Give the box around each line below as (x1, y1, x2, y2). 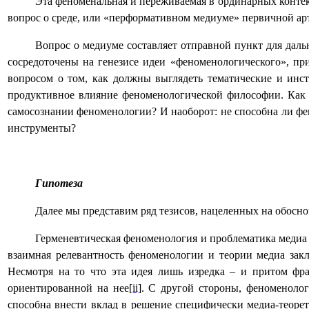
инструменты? (8, 122, 76, 134)
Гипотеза (35, 177, 83, 190)
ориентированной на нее (8, 282, 129, 295)
